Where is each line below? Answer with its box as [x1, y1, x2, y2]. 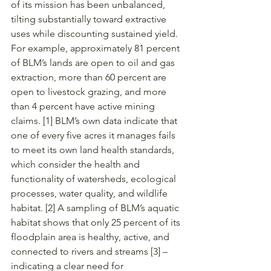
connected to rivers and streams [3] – [11, 245, 170, 257]
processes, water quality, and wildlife [11, 187, 170, 199]
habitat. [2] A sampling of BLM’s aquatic [11, 201, 181, 214]
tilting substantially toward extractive [11, 13, 169, 25]
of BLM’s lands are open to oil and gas [11, 56, 177, 68]
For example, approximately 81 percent [11, 42, 182, 54]
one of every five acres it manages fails [11, 129, 178, 141]
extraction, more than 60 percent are [11, 71, 169, 83]
